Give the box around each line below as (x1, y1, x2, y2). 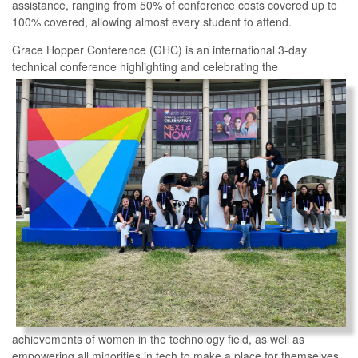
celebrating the (200, 58, 278, 74)
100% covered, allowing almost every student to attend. (12, 13, 292, 30)
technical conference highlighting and (12, 58, 200, 74)
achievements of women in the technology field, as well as (12, 330, 304, 347)
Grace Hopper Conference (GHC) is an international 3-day (12, 41, 307, 58)
